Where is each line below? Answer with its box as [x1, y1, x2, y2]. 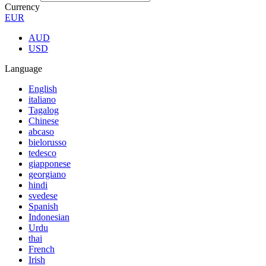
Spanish [28, 201, 58, 211]
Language [5, 64, 42, 74]
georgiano [28, 169, 66, 179]
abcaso [28, 126, 54, 137]
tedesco [28, 148, 56, 158]
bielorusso [28, 137, 66, 147]
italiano [28, 94, 56, 104]
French [28, 244, 55, 254]
